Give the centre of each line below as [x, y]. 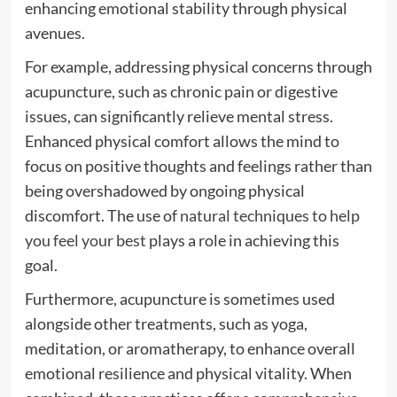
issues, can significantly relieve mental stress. [179, 116]
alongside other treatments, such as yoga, [166, 323]
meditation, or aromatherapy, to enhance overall [190, 348]
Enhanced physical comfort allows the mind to [182, 141]
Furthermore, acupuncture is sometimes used [179, 299]
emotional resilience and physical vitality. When [188, 373]
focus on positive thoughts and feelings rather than [198, 166]
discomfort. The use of [102, 215]
